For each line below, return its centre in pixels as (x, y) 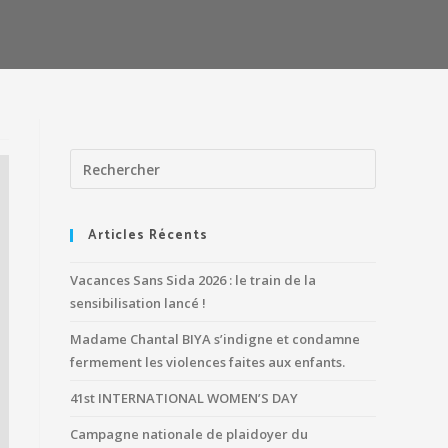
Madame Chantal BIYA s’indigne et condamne (215, 339)
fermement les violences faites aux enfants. (207, 362)
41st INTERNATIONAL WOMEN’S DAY (184, 398)
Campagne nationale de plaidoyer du (189, 434)
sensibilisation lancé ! (138, 303)
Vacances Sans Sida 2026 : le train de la (193, 280)
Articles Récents (148, 235)
